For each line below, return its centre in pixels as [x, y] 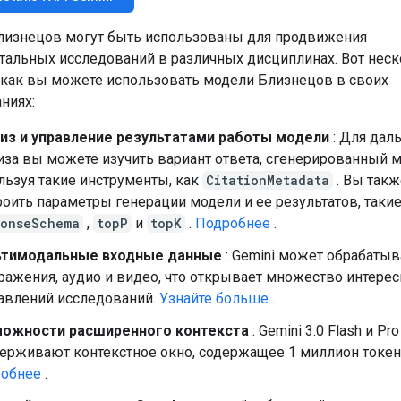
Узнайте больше [214, 298]
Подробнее [233, 223]
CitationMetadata [268, 180]
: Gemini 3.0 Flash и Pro [324, 330]
